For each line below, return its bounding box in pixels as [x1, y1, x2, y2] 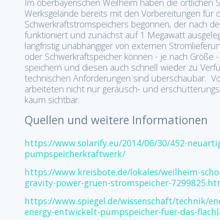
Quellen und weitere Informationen [25, 112, 208, 128]
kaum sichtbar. [25, 94, 80, 106]
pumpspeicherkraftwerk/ [25, 148, 125, 160]
